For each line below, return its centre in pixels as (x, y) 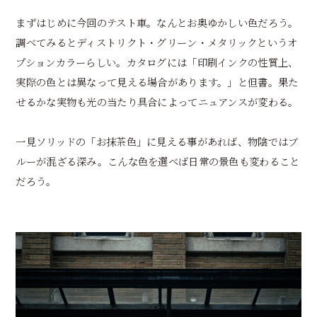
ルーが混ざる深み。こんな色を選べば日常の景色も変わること (158, 161)
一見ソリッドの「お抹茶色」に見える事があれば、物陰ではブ (157, 142)
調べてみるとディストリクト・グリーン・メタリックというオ (157, 42)
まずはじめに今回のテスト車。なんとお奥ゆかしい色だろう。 (157, 23)
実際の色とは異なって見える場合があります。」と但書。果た (157, 82)
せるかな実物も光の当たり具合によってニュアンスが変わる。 (157, 102)
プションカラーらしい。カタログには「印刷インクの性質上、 (157, 62)
